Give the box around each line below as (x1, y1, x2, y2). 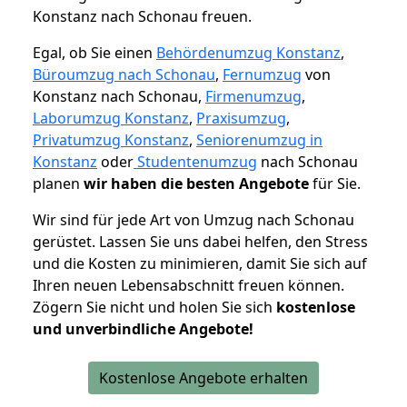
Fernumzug (223, 65, 302, 85)
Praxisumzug (196, 108, 286, 129)
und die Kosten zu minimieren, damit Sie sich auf (33, 253, 367, 274)
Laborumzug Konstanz (33, 108, 189, 129)
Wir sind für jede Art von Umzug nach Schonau (33, 210, 354, 231)
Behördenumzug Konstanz (156, 43, 341, 64)
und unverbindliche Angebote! (33, 319, 253, 340)
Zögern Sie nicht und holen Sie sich (33, 297, 276, 318)
